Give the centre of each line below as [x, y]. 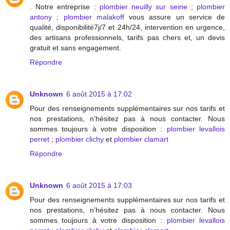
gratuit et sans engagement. [75, 47]
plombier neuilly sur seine [143, 6]
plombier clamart [141, 139]
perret [40, 139]
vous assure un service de [174, 17]
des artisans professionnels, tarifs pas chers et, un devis [127, 37]
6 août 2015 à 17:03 [99, 185]
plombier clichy [80, 139]
